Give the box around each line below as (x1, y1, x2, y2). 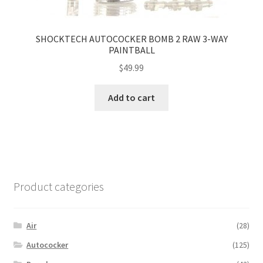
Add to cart (108, 92, 155, 104)
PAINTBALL (108, 43, 155, 56)
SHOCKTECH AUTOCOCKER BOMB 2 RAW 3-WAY (35, 32, 228, 45)
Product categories (13, 179, 104, 194)
